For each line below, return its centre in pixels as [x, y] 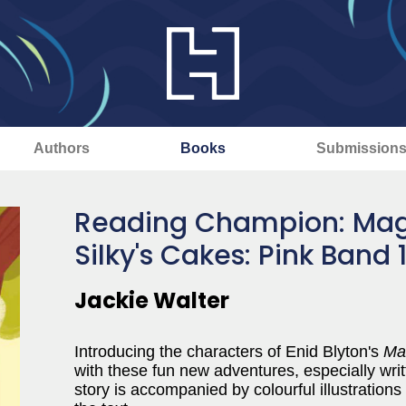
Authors [61, 148]
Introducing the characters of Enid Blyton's [229, 352]
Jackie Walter [152, 300]
